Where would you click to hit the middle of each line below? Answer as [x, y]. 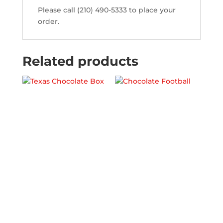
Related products [80, 61]
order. [48, 21]
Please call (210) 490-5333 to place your [107, 10]
